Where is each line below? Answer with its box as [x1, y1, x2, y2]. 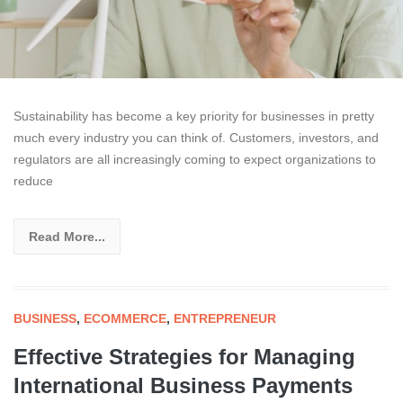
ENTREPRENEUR [174, 311, 276, 327]
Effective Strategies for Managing [13, 345, 355, 370]
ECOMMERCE [84, 311, 166, 327]
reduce [13, 174, 53, 189]
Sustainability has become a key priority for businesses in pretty [13, 109, 374, 124]
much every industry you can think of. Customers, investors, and [13, 130, 379, 146]
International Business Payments [13, 373, 353, 399]
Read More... [29, 229, 105, 245]
